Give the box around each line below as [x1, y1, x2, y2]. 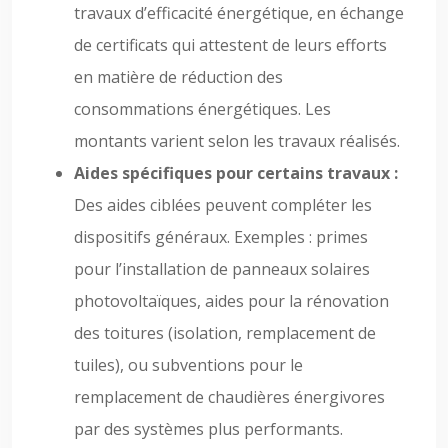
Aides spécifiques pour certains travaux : [74, 162, 398, 184]
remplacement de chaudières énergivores [74, 386, 385, 408]
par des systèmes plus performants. [74, 418, 343, 440]
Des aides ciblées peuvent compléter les [74, 194, 372, 216]
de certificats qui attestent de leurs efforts [74, 34, 387, 56]
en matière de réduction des [74, 66, 283, 88]
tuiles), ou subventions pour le [74, 354, 303, 376]
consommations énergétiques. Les [74, 98, 331, 120]
